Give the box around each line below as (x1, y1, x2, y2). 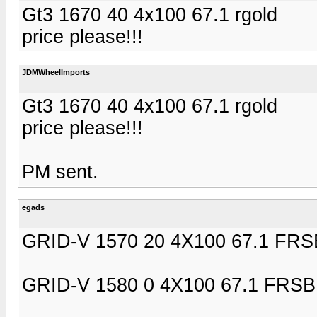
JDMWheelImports (22, 67, 90, 76)
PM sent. (22, 161, 98, 183)
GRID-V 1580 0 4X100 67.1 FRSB (22, 274, 316, 296)
